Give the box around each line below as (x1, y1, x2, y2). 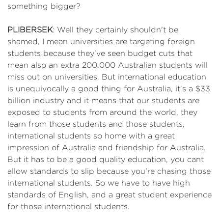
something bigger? (7, 2, 81, 10)
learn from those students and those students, (7, 120, 185, 128)
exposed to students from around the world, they (7, 108, 197, 116)
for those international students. (7, 202, 130, 211)
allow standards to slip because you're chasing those (7, 167, 211, 175)
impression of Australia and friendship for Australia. (7, 143, 206, 152)
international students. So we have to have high (7, 179, 190, 187)
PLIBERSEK (7, 26, 53, 34)
